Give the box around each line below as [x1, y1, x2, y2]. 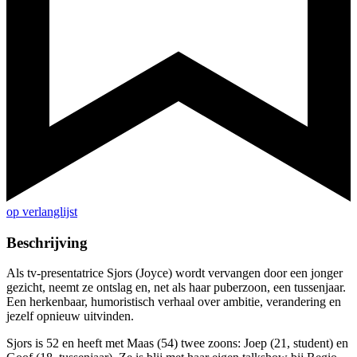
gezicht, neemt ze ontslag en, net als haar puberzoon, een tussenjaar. [6, 280, 346, 295]
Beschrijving [6, 233, 88, 251]
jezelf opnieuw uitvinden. [6, 309, 134, 324]
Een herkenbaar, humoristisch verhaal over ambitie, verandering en [6, 295, 341, 309]
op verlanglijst [6, 205, 77, 219]
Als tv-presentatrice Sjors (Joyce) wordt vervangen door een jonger [6, 266, 343, 280]
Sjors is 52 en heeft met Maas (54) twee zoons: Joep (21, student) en [6, 336, 348, 351]
